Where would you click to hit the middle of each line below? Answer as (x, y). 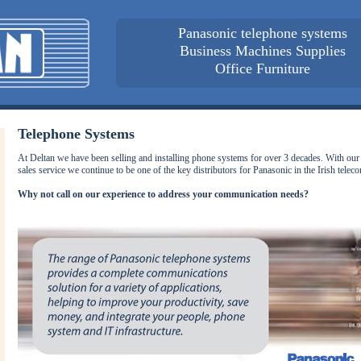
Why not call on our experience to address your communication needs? (163, 194)
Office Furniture (263, 68)
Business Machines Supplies (263, 51)
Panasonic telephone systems (263, 33)
